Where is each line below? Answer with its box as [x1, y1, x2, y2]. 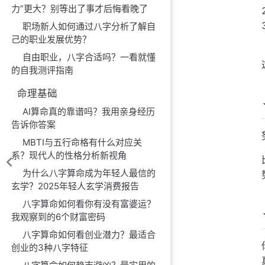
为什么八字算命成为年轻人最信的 [22, 167, 156, 179]
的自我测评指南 [11, 64, 74, 76]
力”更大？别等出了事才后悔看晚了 [11, 3, 148, 14]
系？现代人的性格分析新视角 [11, 150, 127, 161]
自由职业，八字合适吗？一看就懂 [22, 51, 156, 63]
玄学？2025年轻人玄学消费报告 [11, 180, 140, 192]
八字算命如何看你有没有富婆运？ [22, 198, 156, 209]
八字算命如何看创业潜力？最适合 [22, 229, 156, 240]
